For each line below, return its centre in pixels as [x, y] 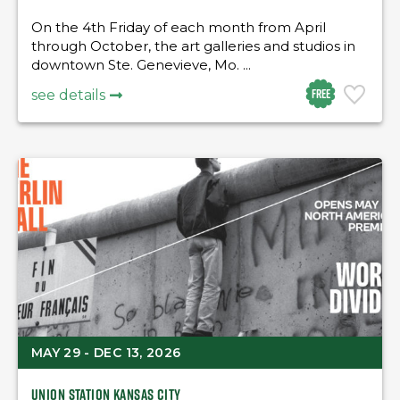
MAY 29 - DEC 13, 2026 [106, 353]
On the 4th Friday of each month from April [179, 27]
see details [68, 95]
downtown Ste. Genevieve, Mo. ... [141, 65]
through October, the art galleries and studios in [193, 46]
